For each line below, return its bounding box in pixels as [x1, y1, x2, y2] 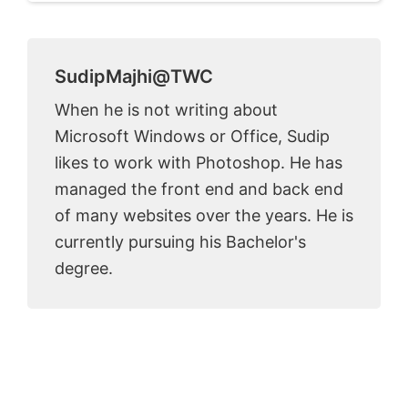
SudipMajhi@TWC [55, 66, 213, 88]
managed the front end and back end [55, 179, 343, 199]
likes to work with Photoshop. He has [55, 153, 342, 173]
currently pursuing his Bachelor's [55, 232, 306, 252]
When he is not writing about [55, 100, 278, 120]
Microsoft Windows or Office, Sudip [55, 127, 330, 147]
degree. [55, 259, 113, 279]
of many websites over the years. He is [55, 206, 353, 226]
